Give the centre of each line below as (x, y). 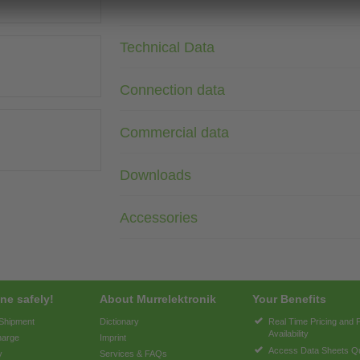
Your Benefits (289, 299)
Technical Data (167, 47)
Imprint (113, 337)
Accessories (159, 217)
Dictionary (119, 321)
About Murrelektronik (158, 299)
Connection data (172, 90)
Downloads (155, 175)
